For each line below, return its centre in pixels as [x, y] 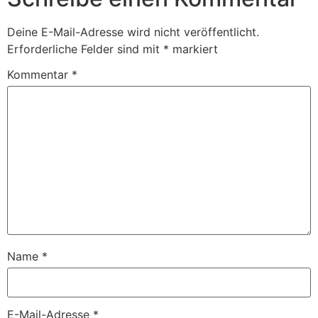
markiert [193, 49]
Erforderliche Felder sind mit [85, 49]
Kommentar [39, 74]
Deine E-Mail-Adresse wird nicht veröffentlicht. [133, 32]
